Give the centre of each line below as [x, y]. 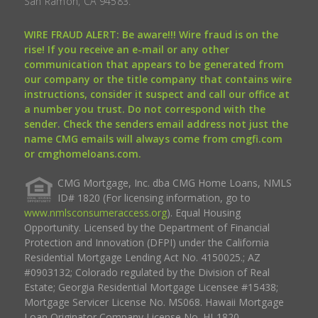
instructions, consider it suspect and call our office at [157, 94]
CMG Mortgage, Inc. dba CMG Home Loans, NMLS [174, 182]
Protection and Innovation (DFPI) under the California [146, 242]
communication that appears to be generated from [154, 64]
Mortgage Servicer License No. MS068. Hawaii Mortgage [154, 302]
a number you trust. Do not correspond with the [144, 109]
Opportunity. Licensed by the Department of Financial [147, 227]
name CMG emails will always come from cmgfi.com [153, 138]
